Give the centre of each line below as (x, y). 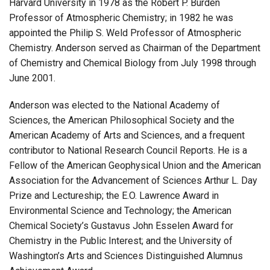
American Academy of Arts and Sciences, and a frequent (127, 135)
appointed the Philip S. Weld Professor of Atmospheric (125, 33)
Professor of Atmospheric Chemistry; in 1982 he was (121, 17)
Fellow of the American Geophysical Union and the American (135, 165)
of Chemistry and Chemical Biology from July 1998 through (133, 63)
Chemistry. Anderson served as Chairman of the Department (135, 48)
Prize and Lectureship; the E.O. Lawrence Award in (114, 195)
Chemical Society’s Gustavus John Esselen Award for (121, 225)
